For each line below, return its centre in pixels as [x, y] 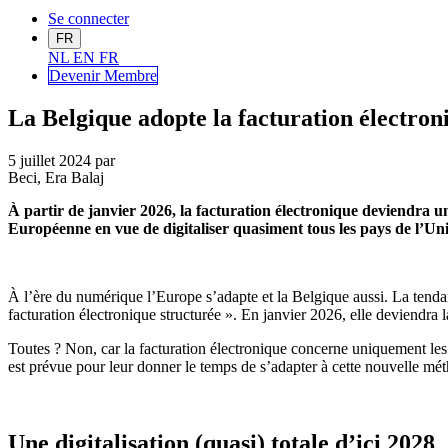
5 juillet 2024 [49, 161]
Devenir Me [87, 76]
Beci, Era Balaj [56, 178]
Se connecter [88, 19]
